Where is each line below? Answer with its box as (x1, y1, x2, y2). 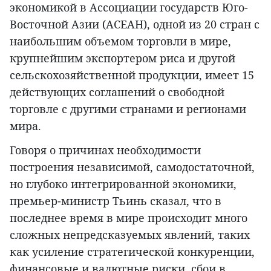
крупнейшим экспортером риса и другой (10, 51, 235, 66)
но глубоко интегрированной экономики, (10, 177, 237, 192)
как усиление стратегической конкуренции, (10, 244, 255, 260)
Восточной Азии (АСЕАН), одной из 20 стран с (10, 17, 260, 32)
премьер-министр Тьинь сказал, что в (10, 194, 221, 209)
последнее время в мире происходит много (10, 211, 247, 226)
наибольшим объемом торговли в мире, (10, 34, 231, 49)
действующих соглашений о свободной (10, 85, 224, 100)
